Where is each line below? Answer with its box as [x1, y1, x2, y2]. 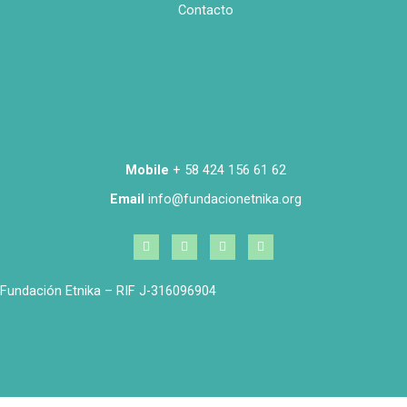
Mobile [125, 162, 169, 178]
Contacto [178, 2, 233, 18]
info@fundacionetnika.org [144, 191, 302, 207]
